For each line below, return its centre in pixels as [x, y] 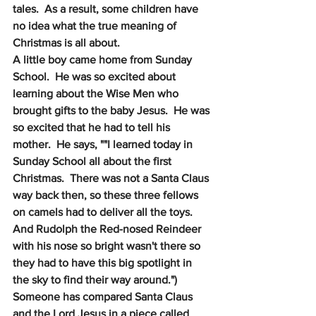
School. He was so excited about [96, 77]
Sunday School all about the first [93, 161]
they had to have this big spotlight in [104, 263]
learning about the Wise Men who [97, 93]
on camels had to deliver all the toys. [105, 212]
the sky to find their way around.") [96, 280]
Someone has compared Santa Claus [104, 297]
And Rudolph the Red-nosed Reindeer [108, 229]
